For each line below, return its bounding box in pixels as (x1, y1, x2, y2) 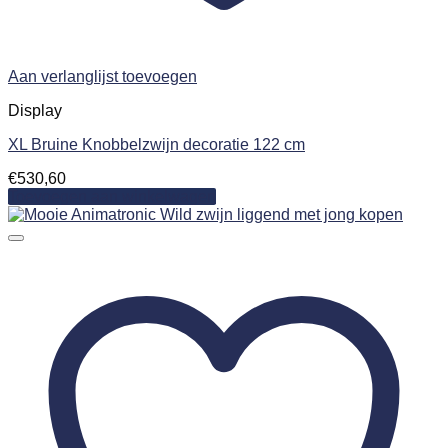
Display (8, 101, 62, 119)
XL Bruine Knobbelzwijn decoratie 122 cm (8, 135, 305, 153)
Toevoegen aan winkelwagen (8, 187, 216, 205)
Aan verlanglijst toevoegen (8, 67, 197, 85)
